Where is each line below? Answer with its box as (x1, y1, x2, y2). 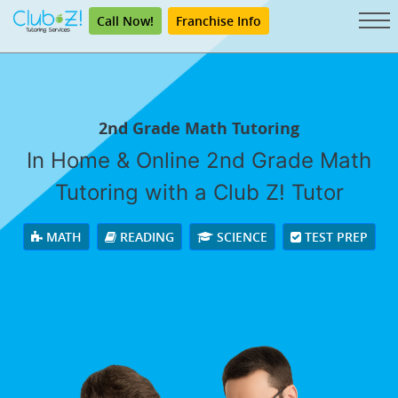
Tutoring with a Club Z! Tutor (54, 179, 344, 205)
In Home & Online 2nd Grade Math (27, 147, 371, 173)
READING (115, 228, 174, 245)
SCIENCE (212, 228, 267, 245)
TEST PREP (300, 228, 368, 245)
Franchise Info (176, 12, 261, 29)
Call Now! (97, 12, 154, 29)
